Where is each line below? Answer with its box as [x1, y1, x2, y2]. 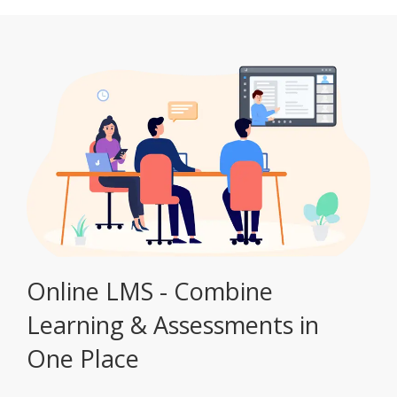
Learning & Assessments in [27, 307, 319, 341]
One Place [27, 341, 139, 375]
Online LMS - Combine [27, 274, 273, 307]
